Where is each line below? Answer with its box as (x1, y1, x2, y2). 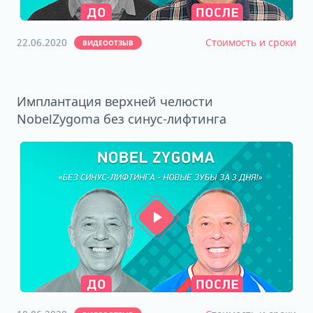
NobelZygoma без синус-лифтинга (17, 110, 226, 127)
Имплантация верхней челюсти (17, 93, 213, 110)
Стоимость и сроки (205, 36, 296, 49)
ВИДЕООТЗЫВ (82, 38, 133, 48)
